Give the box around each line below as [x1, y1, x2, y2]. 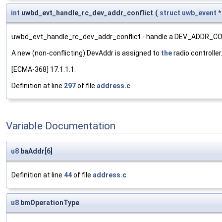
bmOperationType [19, 199, 79, 207]
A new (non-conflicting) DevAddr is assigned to [11, 49, 161, 57]
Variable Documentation [6, 119, 115, 132]
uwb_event [182, 9, 217, 17]
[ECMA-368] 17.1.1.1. [11, 65, 76, 74]
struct [160, 9, 180, 17]
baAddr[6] [19, 147, 53, 156]
